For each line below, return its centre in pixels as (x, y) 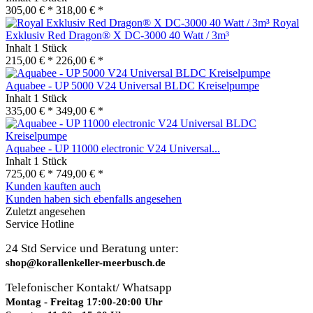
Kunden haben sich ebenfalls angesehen (94, 198)
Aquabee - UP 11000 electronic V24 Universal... (113, 148)
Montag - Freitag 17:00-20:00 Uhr (84, 301)
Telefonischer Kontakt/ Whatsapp (89, 287)
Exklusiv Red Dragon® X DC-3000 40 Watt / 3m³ (117, 35)
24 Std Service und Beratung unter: (92, 248)
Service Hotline (40, 224)
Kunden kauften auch (53, 186)
